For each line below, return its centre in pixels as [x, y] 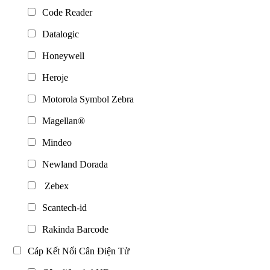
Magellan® [61, 121]
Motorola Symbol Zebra [86, 99]
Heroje [53, 77]
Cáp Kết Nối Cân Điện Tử [76, 251]
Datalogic [58, 34]
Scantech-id [62, 207]
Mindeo [55, 142]
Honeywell [61, 55]
